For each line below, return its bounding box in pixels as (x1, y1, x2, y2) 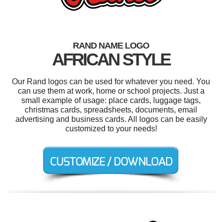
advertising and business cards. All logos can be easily (15, 115, 207, 124)
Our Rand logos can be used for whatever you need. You (12, 77, 210, 86)
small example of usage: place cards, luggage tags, (21, 96, 201, 105)
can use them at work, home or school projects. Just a (17, 87, 205, 96)
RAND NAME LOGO (73, 41, 149, 51)
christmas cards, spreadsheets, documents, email (25, 106, 197, 114)
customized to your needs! (65, 124, 157, 133)
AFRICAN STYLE (52, 50, 170, 69)
